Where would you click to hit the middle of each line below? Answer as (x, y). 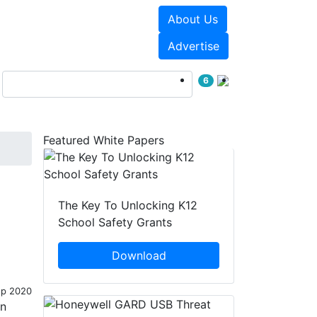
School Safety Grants (115, 223)
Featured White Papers (104, 140)
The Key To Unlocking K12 (128, 206)
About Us (192, 19)
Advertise (193, 46)
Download (139, 256)
